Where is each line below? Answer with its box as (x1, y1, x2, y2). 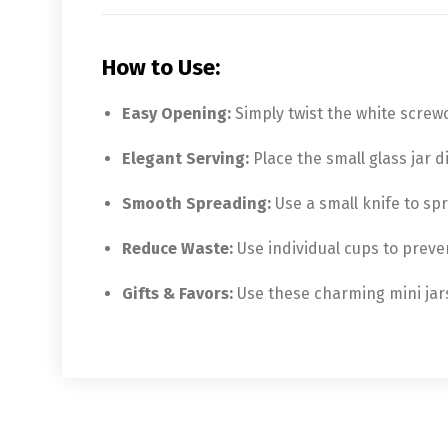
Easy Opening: (122, 103, 231, 123)
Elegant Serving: (122, 148, 249, 168)
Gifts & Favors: (122, 283, 233, 303)
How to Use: (102, 53, 220, 81)
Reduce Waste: (122, 238, 233, 258)
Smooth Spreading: (122, 193, 271, 213)
